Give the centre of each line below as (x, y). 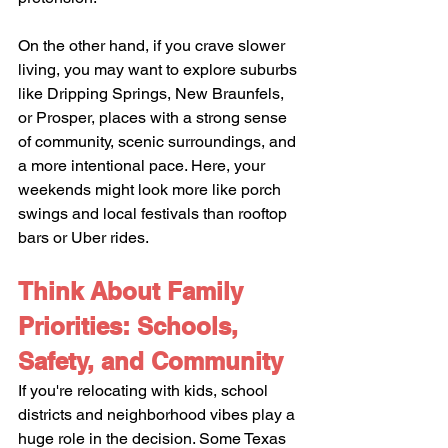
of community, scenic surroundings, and (159, 141)
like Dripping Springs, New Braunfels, (153, 93)
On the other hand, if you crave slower (153, 45)
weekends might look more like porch (151, 189)
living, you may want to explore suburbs (159, 69)
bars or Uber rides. (83, 237)
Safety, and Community (150, 360)
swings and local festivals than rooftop (154, 213)
